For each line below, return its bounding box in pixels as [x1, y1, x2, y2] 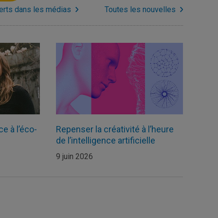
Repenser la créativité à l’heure [55, 124, 174, 135]
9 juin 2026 [55, 152, 93, 162]
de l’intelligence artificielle [55, 135, 155, 146]
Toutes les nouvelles [105, 5, 176, 14]
